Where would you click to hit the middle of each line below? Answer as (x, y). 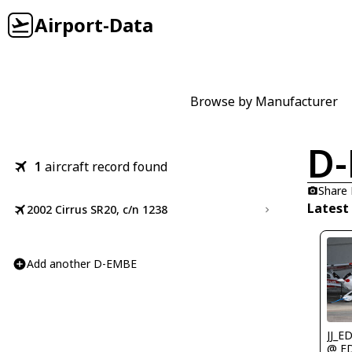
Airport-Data (94, 25)
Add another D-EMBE (82, 264)
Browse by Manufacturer (264, 101)
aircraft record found (106, 167)
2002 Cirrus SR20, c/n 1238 (97, 209)
